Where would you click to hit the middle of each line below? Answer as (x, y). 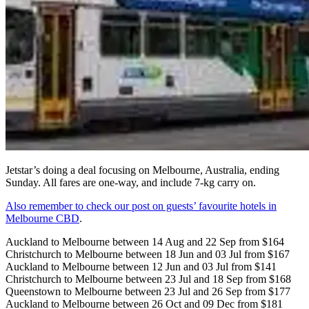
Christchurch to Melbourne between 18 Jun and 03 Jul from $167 (148, 254)
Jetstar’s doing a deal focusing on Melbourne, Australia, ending (142, 170)
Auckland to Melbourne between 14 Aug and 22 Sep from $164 (145, 241)
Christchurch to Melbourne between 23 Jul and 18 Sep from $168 (148, 279)
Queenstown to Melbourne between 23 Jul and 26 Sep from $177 (148, 291)
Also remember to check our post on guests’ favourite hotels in (141, 206)
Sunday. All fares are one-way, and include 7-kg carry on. (131, 182)
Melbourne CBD (42, 218)
